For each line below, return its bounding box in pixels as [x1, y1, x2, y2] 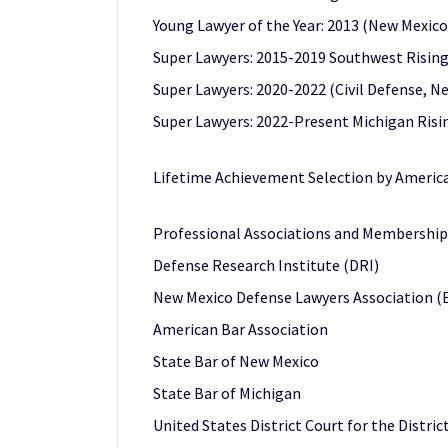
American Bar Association [153, 319, 328, 339]
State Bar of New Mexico [153, 351, 319, 371]
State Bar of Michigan [153, 383, 301, 403]
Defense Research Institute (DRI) [153, 255, 379, 275]
